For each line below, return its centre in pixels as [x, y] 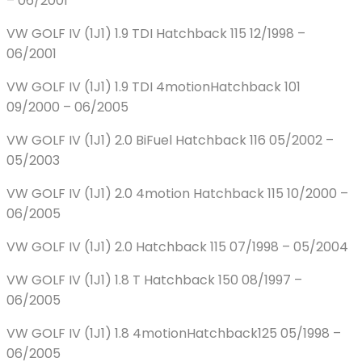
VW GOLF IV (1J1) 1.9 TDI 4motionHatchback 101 [154, 87]
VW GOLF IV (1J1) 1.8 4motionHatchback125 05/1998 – [174, 334]
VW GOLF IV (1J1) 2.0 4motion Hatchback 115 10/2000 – [177, 194]
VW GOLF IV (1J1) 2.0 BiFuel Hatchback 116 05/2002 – [170, 141]
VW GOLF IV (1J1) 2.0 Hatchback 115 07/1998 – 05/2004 [177, 247]
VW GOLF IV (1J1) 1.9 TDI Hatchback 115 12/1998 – [156, 34]
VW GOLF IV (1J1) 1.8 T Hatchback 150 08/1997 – [154, 280]
